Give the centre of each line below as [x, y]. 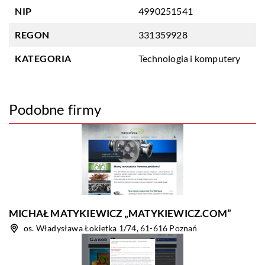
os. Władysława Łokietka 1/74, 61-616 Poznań [111, 228]
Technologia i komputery [190, 58]
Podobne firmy [55, 109]
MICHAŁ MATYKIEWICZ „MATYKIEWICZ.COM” [120, 213]
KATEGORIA [43, 58]
